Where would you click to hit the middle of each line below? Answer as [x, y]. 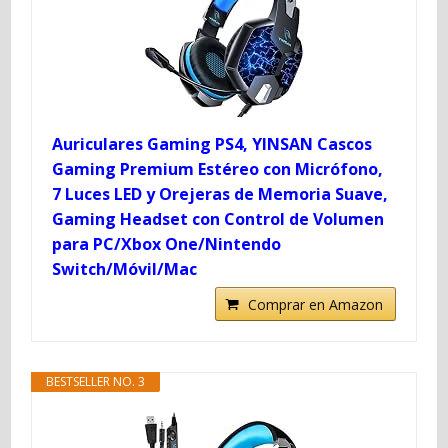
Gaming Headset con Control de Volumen [218, 218]
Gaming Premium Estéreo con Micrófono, [218, 168]
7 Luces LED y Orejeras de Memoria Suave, [220, 193]
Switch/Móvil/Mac [125, 268]
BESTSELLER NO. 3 [96, 381]
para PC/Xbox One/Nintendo [167, 243]
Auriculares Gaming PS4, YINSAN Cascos [212, 143]
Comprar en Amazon [315, 304]
